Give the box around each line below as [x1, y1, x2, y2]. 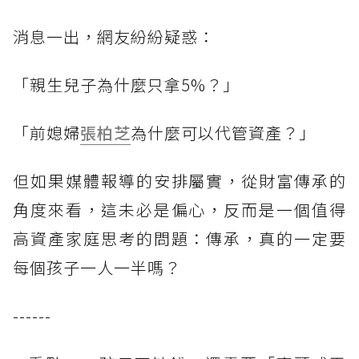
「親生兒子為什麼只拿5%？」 [13, 73, 240, 97]
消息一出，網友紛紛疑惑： [13, 25, 215, 49]
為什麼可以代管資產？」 [131, 121, 316, 145]
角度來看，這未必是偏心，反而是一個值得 [13, 198, 346, 222]
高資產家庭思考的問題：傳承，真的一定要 [13, 227, 346, 251]
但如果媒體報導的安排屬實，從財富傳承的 [13, 169, 346, 193]
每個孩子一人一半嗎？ [13, 256, 181, 280]
